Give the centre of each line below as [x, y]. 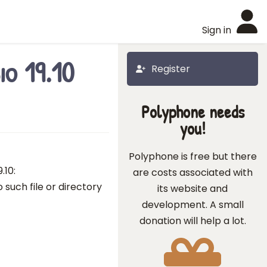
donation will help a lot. [193, 221]
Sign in [217, 30]
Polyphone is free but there [193, 156]
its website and [193, 189]
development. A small [193, 205]
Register [171, 69]
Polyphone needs [193, 112]
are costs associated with [193, 173]
